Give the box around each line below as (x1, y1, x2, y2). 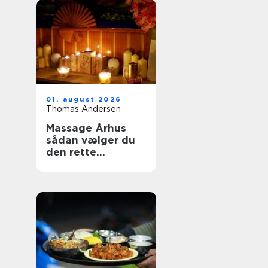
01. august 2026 (46, 95, 121, 103)
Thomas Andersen (46, 104, 121, 114)
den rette (46, 146, 96, 158)
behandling (46, 158, 106, 170)
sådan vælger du (46, 134, 135, 146)
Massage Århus (46, 122, 126, 134)
